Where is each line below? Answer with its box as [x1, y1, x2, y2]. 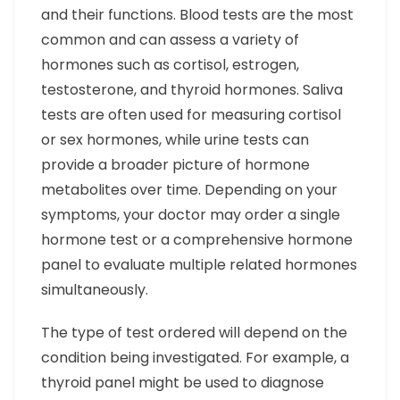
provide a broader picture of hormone [41, 154, 310, 176]
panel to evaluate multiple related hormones [41, 254, 357, 276]
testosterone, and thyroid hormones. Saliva [41, 79, 343, 101]
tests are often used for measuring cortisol [41, 104, 341, 126]
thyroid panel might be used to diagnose [41, 372, 324, 394]
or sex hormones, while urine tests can [41, 129, 309, 151]
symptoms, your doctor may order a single [41, 204, 340, 226]
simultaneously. [41, 279, 148, 301]
